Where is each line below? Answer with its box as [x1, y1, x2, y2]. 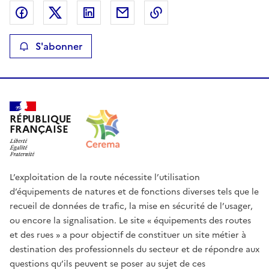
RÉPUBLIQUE [10, 112, 72, 127]
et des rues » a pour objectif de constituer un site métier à [10, 228, 246, 241]
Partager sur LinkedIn [101, 5, 198, 20]
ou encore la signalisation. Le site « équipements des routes [10, 214, 251, 227]
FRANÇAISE [10, 122, 68, 138]
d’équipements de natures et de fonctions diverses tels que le [10, 185, 259, 198]
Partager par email [134, 5, 218, 20]
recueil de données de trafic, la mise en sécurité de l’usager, [10, 199, 253, 213]
